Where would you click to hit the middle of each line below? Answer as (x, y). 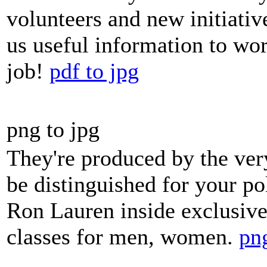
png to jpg (53, 130)
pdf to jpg (94, 71)
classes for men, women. (123, 237)
